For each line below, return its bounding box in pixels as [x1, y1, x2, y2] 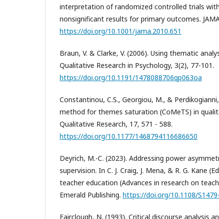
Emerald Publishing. [60, 190, 123, 200]
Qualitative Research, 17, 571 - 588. [60, 119, 173, 129]
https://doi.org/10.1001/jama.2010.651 [60, 26, 181, 36]
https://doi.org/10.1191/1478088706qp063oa [60, 73, 202, 83]
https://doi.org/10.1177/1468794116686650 [60, 131, 197, 141]
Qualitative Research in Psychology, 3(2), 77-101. [60, 61, 214, 70]
